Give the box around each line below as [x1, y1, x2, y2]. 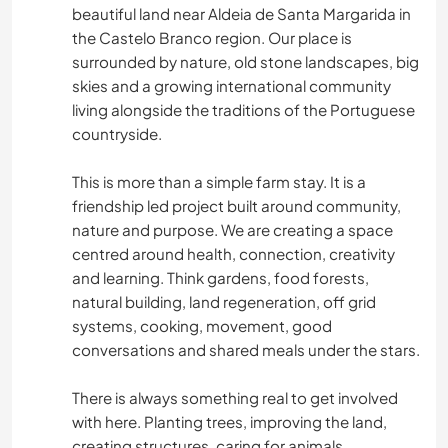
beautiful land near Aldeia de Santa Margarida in [72, 4, 411, 24]
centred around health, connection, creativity [72, 244, 395, 264]
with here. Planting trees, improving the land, [72, 412, 387, 432]
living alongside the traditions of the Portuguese [72, 100, 415, 120]
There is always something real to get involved [72, 388, 398, 408]
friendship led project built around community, [72, 196, 401, 216]
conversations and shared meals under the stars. [72, 340, 420, 360]
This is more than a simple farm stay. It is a [72, 172, 366, 192]
